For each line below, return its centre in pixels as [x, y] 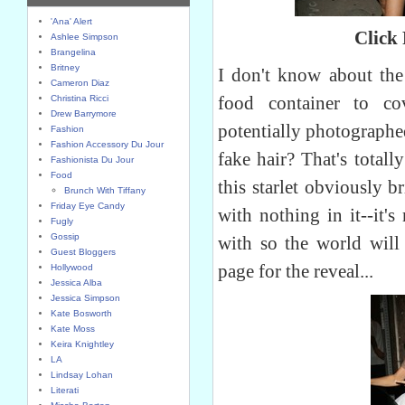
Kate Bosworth [81, 313]
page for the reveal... [296, 271]
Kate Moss [73, 329]
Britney [65, 67]
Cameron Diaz [80, 83]
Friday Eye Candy [88, 206]
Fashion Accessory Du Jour [107, 144]
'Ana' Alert [71, 21]
